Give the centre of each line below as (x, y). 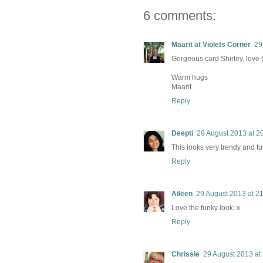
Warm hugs (190, 78)
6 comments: (180, 16)
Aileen (182, 194)
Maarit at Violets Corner (211, 45)
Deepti (182, 134)
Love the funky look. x (206, 208)
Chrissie (186, 254)
